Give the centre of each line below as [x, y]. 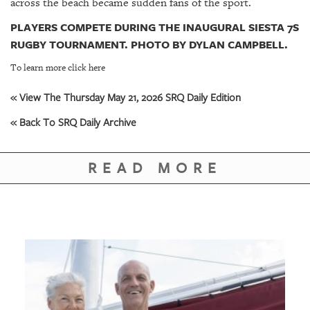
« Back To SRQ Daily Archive [73, 122]
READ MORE [155, 168]
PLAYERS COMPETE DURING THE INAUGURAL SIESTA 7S [155, 27]
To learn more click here [58, 68]
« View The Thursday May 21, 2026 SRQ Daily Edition [126, 97]
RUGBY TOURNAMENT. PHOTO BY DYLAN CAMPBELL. [149, 45]
